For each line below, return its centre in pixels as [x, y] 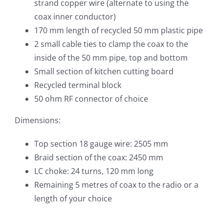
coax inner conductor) [75, 17]
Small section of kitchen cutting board [104, 72]
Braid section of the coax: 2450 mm [99, 158]
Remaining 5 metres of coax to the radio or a [116, 185]
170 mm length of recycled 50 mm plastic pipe [118, 31]
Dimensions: [37, 120]
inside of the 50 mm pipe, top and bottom [111, 58]
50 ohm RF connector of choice [91, 99]
